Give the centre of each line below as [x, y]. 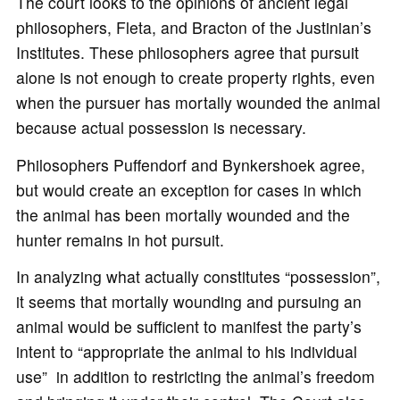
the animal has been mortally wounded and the [183, 214]
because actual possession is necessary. [161, 128]
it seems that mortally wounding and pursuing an [188, 301]
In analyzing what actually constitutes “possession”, [198, 276]
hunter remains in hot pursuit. [120, 239]
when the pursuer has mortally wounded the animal [198, 103]
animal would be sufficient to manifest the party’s [188, 326]
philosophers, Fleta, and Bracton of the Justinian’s [193, 28]
